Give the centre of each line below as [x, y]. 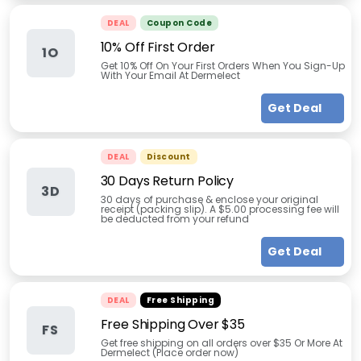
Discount [168, 157]
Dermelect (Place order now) [169, 353]
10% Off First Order [158, 47]
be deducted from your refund [174, 219]
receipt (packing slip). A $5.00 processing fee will [220, 209]
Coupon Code [179, 23]
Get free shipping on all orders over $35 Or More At [221, 343]
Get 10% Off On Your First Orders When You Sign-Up [222, 66]
